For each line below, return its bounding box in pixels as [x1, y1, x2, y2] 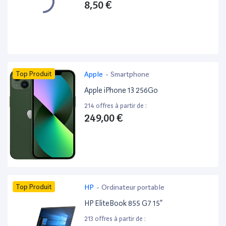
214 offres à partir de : [84, 102, 147, 110]
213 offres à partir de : [84, 215, 146, 223]
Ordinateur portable [101, 183, 165, 192]
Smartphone [110, 70, 150, 79]
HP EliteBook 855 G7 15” [84, 199, 163, 208]
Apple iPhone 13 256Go [84, 86, 158, 95]
